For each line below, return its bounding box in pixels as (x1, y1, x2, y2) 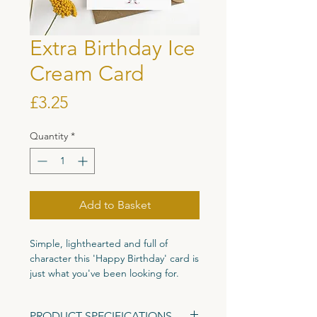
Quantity (30, 129, 68, 142)
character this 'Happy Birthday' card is (30, 252, 199, 265)
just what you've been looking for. (30, 267, 182, 279)
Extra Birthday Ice (30, 35, 195, 61)
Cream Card (30, 61, 144, 86)
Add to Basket (79, 198, 151, 212)
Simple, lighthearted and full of (30, 237, 168, 250)
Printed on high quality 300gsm (30, 296, 168, 309)
